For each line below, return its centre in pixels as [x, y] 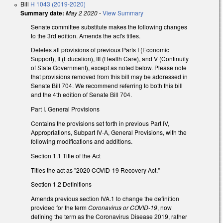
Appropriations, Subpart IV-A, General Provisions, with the [109, 132]
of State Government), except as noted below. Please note [109, 68]
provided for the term [59, 208]
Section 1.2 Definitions [61, 184]
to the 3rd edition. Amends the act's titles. [86, 35]
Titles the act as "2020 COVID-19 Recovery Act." [95, 170]
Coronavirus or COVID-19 [123, 208]
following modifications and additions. [82, 141]
